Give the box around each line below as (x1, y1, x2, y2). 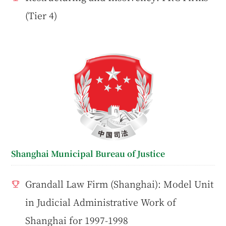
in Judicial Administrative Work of (25, 195, 177, 208)
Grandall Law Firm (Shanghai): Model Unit (25, 177, 214, 190)
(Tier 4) (25, 9, 58, 22)
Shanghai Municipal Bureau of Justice (11, 147, 165, 159)
